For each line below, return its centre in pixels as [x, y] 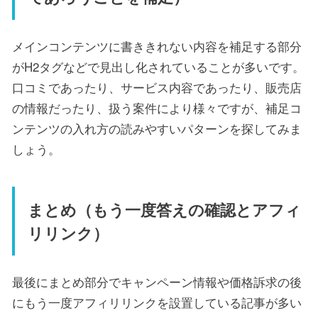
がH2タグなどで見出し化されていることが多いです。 [158, 66]
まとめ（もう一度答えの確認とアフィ [164, 209]
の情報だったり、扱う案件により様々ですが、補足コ [157, 107]
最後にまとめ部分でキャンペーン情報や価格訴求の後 [157, 282]
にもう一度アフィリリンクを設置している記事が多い [157, 302]
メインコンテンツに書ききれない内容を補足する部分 [157, 45]
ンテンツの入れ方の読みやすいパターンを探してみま [157, 128]
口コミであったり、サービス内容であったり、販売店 [157, 87]
